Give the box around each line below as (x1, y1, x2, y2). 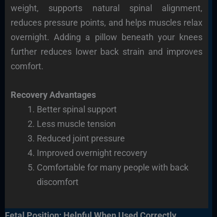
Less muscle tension (36, 119, 116, 129)
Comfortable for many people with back (36, 162, 188, 173)
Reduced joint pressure (36, 133, 125, 144)
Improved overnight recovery (36, 148, 147, 158)
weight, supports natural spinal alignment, (10, 3, 203, 14)
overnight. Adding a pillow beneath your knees (10, 32, 203, 43)
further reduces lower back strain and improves (10, 46, 203, 57)
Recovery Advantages (10, 90, 96, 100)
